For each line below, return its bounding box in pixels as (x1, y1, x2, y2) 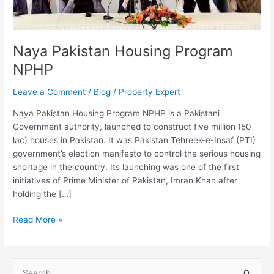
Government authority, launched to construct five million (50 (13, 121, 252, 131)
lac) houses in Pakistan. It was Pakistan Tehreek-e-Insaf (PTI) (13, 135, 256, 145)
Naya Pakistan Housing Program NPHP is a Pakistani (13, 108, 220, 118)
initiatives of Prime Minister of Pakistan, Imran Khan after (13, 175, 238, 185)
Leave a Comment (13, 86, 86, 97)
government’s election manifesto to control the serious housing (13, 148, 261, 158)
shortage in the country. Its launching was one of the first (13, 161, 240, 172)
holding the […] (13, 188, 72, 199)
